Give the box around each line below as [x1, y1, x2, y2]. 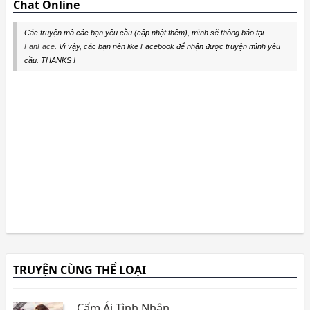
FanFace [24, 42, 55, 51]
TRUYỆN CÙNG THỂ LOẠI [12, 262, 146, 278]
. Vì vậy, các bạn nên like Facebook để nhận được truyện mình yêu [54, 42, 280, 51]
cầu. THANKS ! [24, 56, 75, 65]
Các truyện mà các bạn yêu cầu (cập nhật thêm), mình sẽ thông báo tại [24, 28, 264, 37]
